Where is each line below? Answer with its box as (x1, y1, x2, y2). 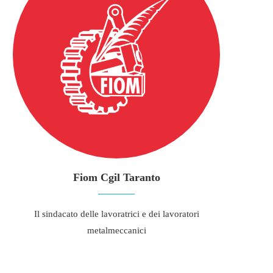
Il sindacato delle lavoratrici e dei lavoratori (34, 209, 199, 219)
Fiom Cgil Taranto (73, 171, 160, 183)
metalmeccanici (87, 225, 146, 235)
